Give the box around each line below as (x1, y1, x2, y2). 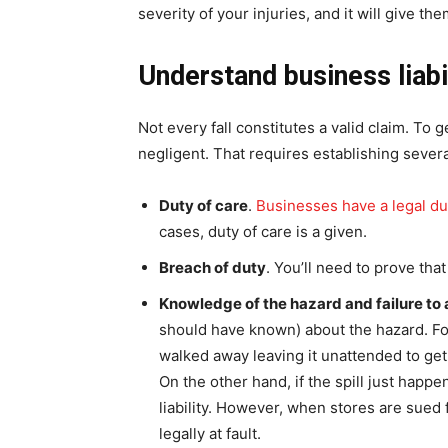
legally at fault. (159, 423, 261, 443)
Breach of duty (159, 257, 266, 277)
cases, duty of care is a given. (159, 221, 367, 241)
